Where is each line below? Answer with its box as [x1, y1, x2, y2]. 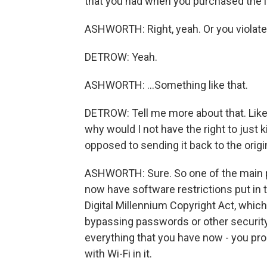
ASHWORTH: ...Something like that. [85, 79, 248, 91]
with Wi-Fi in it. [85, 247, 152, 260]
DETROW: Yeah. [85, 51, 157, 63]
